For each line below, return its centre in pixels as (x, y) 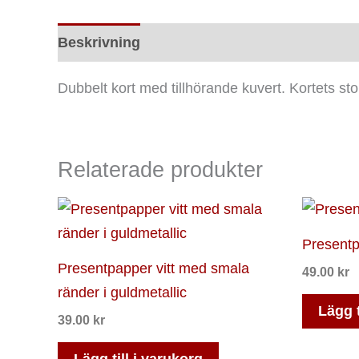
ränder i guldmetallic (122, 293)
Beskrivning (99, 42)
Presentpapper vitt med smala (153, 269)
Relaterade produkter (160, 169)
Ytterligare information (236, 42)
